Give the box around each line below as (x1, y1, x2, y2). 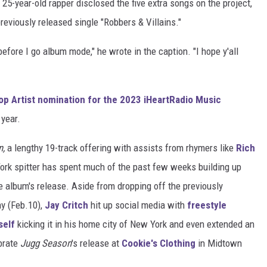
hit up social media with (88, 199, 187, 212)
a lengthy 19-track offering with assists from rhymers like (7, 142, 236, 154)
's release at (72, 237, 122, 250)
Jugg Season (20, 237, 72, 250)
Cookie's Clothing (122, 237, 195, 250)
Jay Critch (45, 199, 88, 212)
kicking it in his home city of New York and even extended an (15, 218, 254, 231)
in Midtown (195, 237, 242, 250)
